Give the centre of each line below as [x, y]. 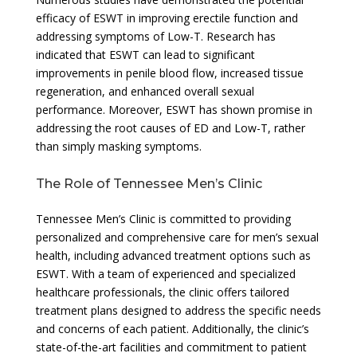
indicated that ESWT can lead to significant [145, 54]
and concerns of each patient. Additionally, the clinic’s [172, 328]
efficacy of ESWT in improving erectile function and [167, 18]
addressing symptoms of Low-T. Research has [155, 36]
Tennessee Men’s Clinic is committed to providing [163, 218]
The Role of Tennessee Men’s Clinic [149, 183]
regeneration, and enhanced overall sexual [145, 91]
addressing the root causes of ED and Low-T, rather [170, 127]
